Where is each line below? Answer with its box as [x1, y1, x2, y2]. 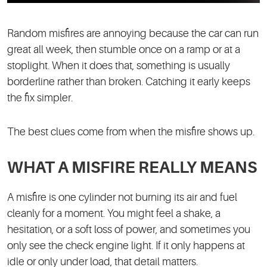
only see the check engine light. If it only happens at [7, 240, 245, 252]
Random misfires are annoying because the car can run [7, 27, 259, 40]
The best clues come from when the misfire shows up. [7, 126, 254, 138]
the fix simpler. [7, 92, 73, 104]
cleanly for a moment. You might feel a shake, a [7, 207, 221, 220]
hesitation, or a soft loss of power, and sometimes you [7, 223, 250, 236]
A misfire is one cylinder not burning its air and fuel [7, 191, 237, 204]
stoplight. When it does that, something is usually [7, 60, 230, 72]
